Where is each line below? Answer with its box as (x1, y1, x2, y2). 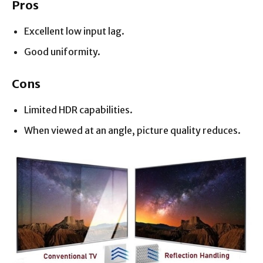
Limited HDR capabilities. (24, 103, 133, 116)
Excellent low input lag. (24, 25, 124, 37)
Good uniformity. (24, 45, 100, 58)
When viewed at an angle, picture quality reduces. (24, 124, 241, 136)
